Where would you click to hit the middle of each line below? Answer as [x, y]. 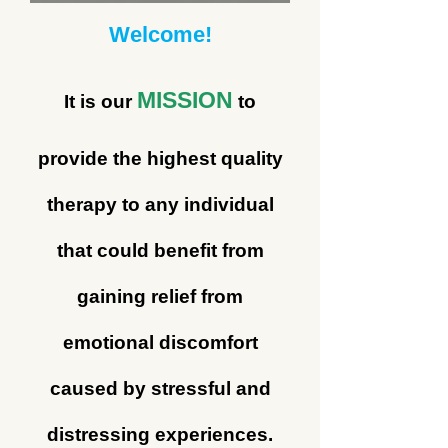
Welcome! [160, 34]
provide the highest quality [160, 158]
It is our [100, 101]
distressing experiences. [160, 434]
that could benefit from [160, 250]
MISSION [185, 100]
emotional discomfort [160, 342]
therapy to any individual [160, 204]
